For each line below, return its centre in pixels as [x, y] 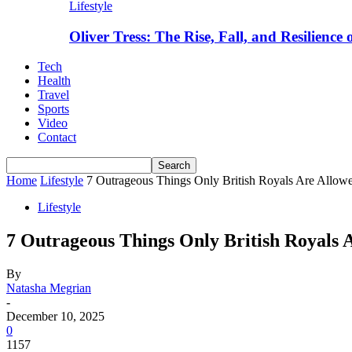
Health [54, 81]
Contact [57, 137]
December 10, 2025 [55, 317]
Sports [53, 109]
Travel [53, 95]
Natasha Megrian [49, 288]
